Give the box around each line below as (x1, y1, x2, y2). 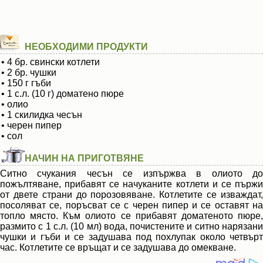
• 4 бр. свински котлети (1, 57, 100, 67)
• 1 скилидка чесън (1, 110, 82, 120)
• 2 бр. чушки (1, 68, 56, 77)
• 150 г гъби (1, 78, 51, 88)
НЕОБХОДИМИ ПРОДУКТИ (25, 42, 148, 52)
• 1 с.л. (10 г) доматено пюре (1, 89, 124, 99)
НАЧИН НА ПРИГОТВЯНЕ (25, 153, 144, 163)
